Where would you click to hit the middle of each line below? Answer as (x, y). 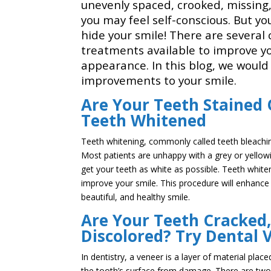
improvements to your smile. (159, 80)
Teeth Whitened (144, 120)
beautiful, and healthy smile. (136, 197)
